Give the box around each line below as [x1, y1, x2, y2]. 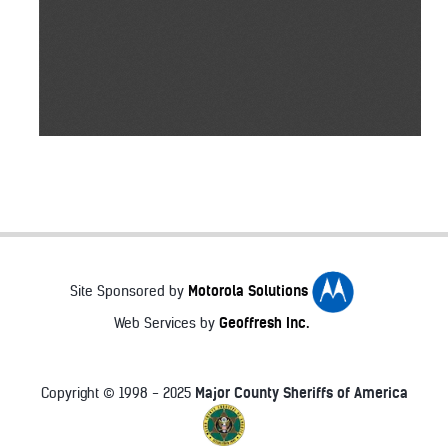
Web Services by [114, 314, 219, 332]
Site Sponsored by [69, 283, 188, 301]
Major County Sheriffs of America [194, 384, 408, 403]
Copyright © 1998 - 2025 [40, 385, 195, 403]
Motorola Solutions [187, 282, 312, 301]
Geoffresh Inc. [219, 313, 309, 332]
